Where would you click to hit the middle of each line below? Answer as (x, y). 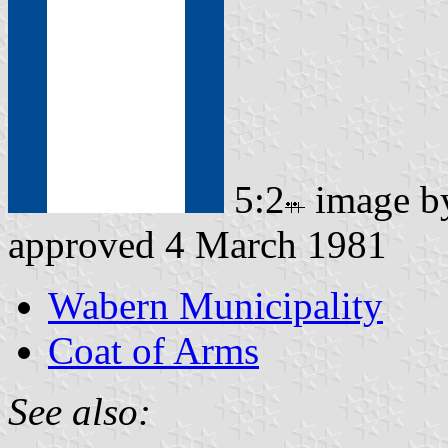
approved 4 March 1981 (197, 244)
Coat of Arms (153, 350)
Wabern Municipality (215, 305)
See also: (79, 411)
